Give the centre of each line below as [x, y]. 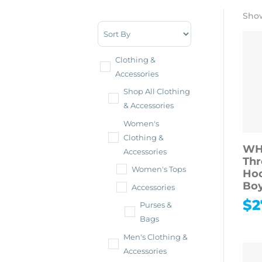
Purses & [156, 205]
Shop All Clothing [157, 92]
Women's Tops [159, 169]
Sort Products [131, 28]
